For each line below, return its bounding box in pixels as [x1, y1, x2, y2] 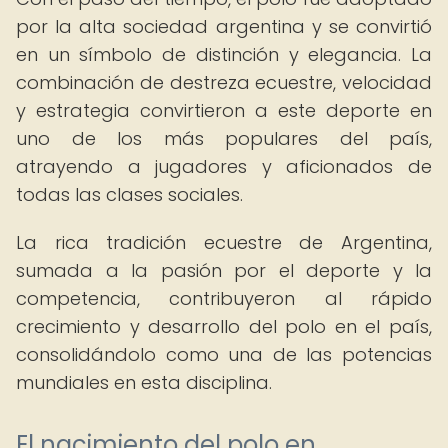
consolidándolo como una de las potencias [16, 342, 432, 367]
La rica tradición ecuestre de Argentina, [16, 230, 432, 255]
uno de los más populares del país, [16, 126, 432, 151]
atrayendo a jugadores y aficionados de [16, 154, 432, 179]
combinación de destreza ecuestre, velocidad [16, 70, 432, 95]
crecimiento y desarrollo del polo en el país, [16, 314, 432, 339]
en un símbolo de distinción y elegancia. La [16, 42, 432, 67]
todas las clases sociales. [16, 182, 243, 207]
